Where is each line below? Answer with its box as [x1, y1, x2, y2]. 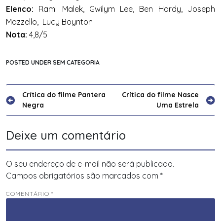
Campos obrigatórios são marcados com [6, 170, 160, 181]
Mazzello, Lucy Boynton [6, 16, 93, 27]
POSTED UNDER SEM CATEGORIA [6, 58, 100, 66]
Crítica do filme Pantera [22, 90, 106, 99]
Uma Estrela [156, 100, 199, 110]
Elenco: [6, 3, 34, 14]
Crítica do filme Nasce [122, 90, 199, 99]
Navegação [5, 88, 72, 104]
